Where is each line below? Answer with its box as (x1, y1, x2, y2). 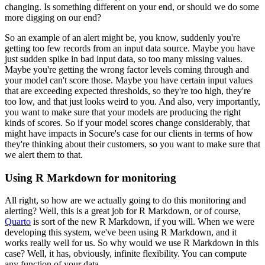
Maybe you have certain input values (115, 75, 253, 86)
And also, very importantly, (159, 96, 260, 107)
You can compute (182, 248, 247, 259)
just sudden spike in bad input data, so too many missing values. (5, 54, 243, 64)
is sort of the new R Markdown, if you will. (31, 216, 195, 227)
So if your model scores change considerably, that (65, 118, 250, 128)
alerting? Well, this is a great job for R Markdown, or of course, (5, 206, 241, 216)
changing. (5, 2, 41, 12)
